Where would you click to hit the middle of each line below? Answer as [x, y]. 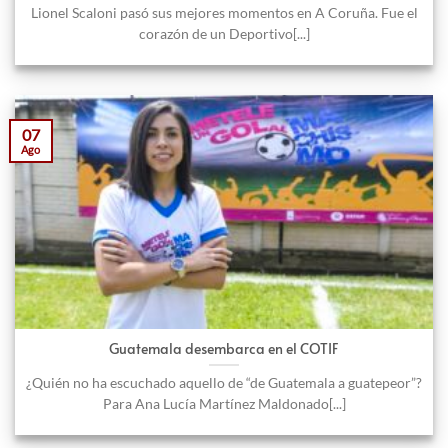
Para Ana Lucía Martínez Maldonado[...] [224, 403]
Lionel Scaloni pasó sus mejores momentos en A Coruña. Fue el [224, 12]
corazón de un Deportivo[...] [224, 33]
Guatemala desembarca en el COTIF [224, 348]
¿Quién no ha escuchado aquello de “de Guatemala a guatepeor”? [224, 382]
